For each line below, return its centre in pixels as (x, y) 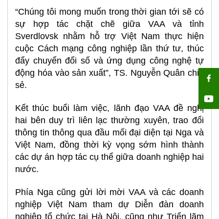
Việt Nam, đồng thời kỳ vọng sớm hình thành (109, 145)
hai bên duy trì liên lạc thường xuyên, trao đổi (109, 120)
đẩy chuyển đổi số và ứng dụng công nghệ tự (109, 61)
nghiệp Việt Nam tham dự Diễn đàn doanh (109, 204)
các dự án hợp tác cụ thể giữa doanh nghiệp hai (109, 157)
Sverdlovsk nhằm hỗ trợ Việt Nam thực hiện (109, 36)
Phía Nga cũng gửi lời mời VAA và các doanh (109, 192)
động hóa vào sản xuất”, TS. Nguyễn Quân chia (109, 73)
